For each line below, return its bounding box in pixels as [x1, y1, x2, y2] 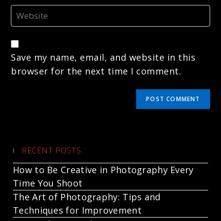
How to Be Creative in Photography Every [13, 164, 194, 176]
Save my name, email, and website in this [11, 51, 196, 63]
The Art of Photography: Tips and [13, 191, 161, 203]
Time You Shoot [13, 177, 83, 189]
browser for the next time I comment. [11, 65, 182, 77]
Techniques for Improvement [13, 204, 142, 216]
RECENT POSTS [22, 145, 81, 156]
